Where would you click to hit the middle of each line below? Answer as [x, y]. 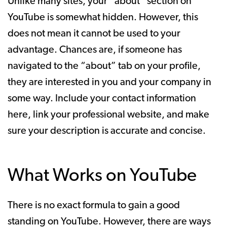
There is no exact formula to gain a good [94, 205]
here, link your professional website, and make [108, 115]
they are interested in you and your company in [109, 82]
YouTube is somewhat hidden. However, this [103, 17]
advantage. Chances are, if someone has [95, 50]
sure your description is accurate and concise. [107, 131]
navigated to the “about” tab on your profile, [104, 66]
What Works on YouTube [102, 176]
